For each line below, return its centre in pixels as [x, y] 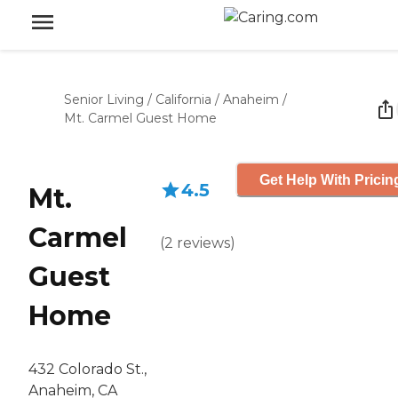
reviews [203, 243]
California [183, 99]
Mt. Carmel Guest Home [140, 118]
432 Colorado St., [88, 370]
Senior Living [104, 99]
